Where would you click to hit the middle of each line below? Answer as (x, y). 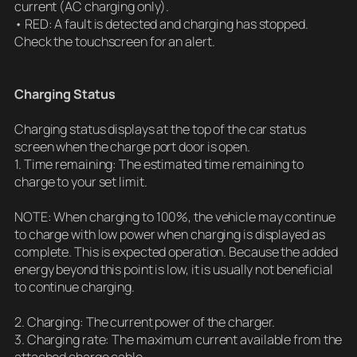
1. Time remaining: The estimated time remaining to (159, 165)
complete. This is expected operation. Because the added (176, 252)
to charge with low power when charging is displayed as (170, 235)
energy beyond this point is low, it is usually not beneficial (174, 270)
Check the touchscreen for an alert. (115, 42)
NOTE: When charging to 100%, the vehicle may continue (175, 217)
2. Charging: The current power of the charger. (145, 322)
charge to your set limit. (81, 182)
